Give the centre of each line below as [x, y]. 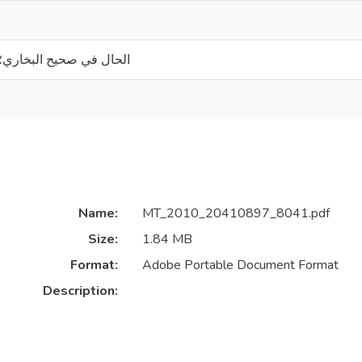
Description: [80, 291]
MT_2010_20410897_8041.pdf [236, 214]
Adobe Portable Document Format [240, 265]
